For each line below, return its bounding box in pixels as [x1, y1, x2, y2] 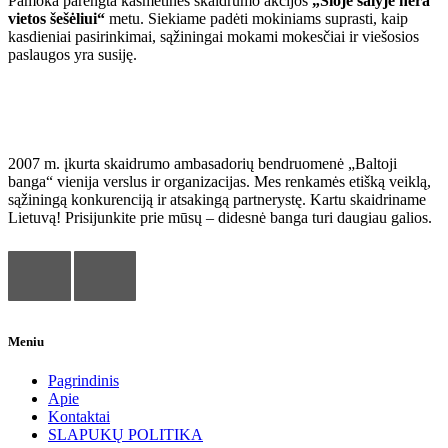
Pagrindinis [48, 371, 119, 389]
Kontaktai [48, 407, 110, 425]
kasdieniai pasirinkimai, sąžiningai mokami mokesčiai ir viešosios [8, 28, 419, 46]
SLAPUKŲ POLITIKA [48, 425, 203, 443]
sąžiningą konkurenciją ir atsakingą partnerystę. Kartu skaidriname [8, 191, 426, 209]
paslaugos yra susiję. [8, 46, 137, 64]
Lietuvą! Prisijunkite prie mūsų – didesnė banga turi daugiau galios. [8, 209, 432, 227]
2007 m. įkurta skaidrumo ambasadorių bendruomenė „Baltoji [8, 155, 397, 173]
